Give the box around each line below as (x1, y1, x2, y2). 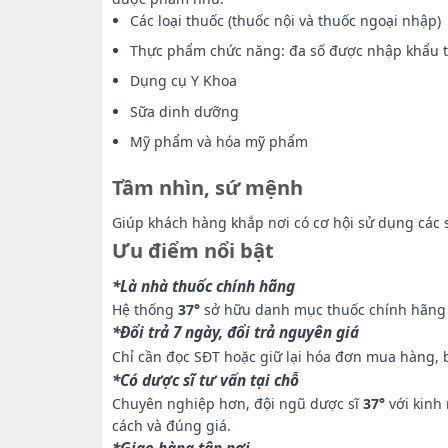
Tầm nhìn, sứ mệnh (112, 173, 303, 202)
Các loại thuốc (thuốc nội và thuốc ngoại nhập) (130, 10, 442, 30)
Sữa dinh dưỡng (130, 101, 240, 121)
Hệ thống (112, 299, 178, 319)
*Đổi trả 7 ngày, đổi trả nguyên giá (112, 321, 359, 343)
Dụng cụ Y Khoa (130, 71, 238, 91)
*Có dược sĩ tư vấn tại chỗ (112, 369, 299, 391)
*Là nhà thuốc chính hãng (112, 275, 295, 297)
